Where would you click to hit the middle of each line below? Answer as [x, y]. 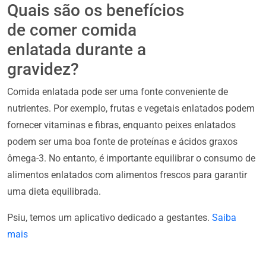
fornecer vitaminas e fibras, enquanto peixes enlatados [121, 125]
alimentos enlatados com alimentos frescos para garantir [127, 175]
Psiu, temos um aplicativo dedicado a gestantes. [110, 217]
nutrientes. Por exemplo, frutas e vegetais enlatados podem [131, 108]
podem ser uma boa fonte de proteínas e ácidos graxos [122, 141]
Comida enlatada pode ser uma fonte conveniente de [118, 91]
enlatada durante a [77, 49]
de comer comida [72, 30]
